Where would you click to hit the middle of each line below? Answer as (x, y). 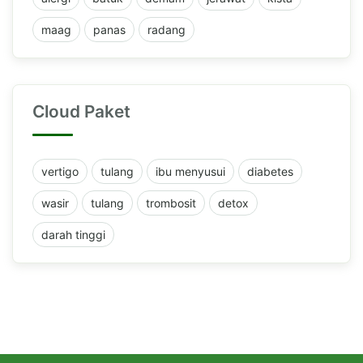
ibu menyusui (190, 171)
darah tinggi (73, 234)
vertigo (60, 171)
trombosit (171, 203)
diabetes (270, 171)
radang (167, 29)
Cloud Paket (81, 111)
